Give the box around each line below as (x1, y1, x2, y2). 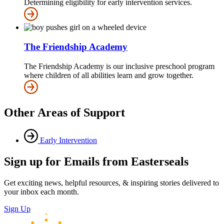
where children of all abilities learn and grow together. (24, 70, 193, 79)
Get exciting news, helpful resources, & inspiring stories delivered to (4, 178, 219, 187)
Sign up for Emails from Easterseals (4, 155, 188, 168)
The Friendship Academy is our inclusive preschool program (24, 61, 214, 70)
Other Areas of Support (4, 105, 125, 119)
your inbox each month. (4, 187, 79, 196)
